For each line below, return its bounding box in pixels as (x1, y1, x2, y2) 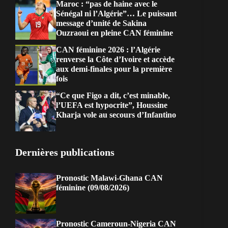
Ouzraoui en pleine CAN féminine (56, 28, 173, 38)
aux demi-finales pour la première (56, 65, 172, 74)
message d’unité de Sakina (56, 19, 147, 28)
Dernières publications (15, 147, 115, 158)
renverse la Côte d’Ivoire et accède (56, 55, 175, 64)
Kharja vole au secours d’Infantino (56, 110, 176, 120)
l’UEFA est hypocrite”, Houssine (56, 101, 167, 110)
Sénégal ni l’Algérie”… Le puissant (56, 9, 177, 18)
